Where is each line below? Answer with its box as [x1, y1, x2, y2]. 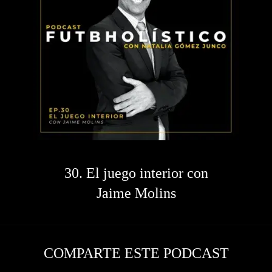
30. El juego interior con [64, 165, 208, 181]
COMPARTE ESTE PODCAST [43, 245, 229, 262]
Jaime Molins [96, 185, 176, 201]
